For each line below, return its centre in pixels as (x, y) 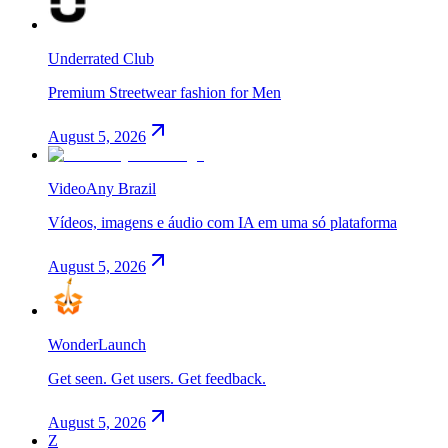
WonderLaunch (97, 344)
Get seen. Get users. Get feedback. (157, 378)
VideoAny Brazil (102, 188)
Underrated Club (101, 58)
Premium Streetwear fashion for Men (164, 92)
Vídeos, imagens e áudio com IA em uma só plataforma (222, 222)
